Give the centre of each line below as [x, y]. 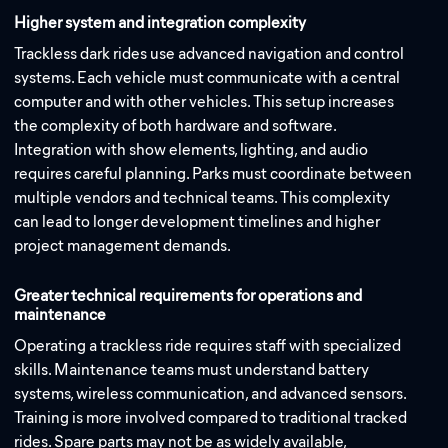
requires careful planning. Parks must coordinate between [213, 173]
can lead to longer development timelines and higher [197, 221]
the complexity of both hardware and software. [175, 125]
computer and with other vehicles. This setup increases [204, 101]
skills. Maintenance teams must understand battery [192, 370]
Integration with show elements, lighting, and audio [191, 149]
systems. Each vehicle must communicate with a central [207, 77]
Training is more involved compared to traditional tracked [211, 418]
